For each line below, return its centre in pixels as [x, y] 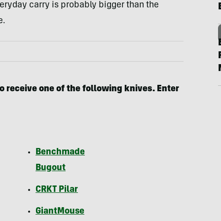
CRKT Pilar [57, 190]
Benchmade [60, 153]
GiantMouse [60, 212]
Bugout [51, 168]
